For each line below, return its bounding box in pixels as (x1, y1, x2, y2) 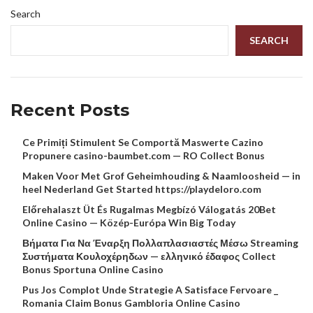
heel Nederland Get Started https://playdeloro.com (22, 183, 261, 196)
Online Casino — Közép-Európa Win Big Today (22, 217, 235, 229)
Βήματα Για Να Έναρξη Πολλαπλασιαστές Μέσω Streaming (22, 237, 298, 249)
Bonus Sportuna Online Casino (22, 263, 163, 276)
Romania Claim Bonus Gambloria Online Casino (22, 297, 240, 310)
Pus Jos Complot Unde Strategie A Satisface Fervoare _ (22, 284, 278, 296)
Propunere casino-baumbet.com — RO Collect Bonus (22, 150, 265, 162)
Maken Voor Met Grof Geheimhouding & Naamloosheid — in (22, 170, 300, 182)
